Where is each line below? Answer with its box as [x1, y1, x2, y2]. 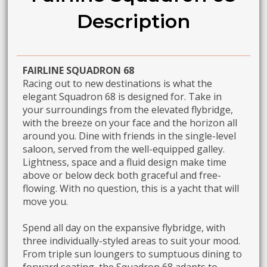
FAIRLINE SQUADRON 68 [23, 64, 135, 77]
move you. [23, 195, 69, 209]
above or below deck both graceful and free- [23, 169, 222, 182]
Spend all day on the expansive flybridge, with [23, 221, 226, 235]
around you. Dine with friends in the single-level [23, 129, 237, 143]
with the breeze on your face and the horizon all [23, 116, 238, 130]
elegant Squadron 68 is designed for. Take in [23, 90, 222, 104]
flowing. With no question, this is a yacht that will [23, 182, 240, 195]
